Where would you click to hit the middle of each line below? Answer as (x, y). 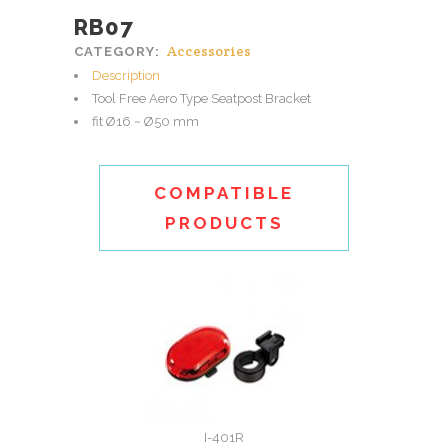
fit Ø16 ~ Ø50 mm (145, 121)
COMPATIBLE (224, 193)
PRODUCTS (224, 223)
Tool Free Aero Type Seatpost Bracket (201, 98)
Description (126, 75)
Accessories (209, 51)
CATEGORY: (119, 51)
